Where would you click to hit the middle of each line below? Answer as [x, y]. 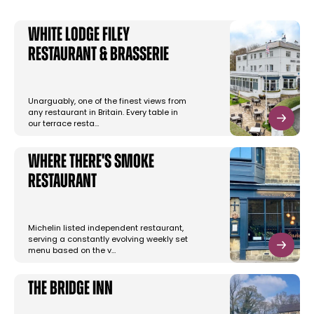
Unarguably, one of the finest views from [107, 102]
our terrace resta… [63, 125]
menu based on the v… [72, 252]
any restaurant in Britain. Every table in [103, 114]
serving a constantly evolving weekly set [108, 240]
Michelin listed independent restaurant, [106, 229]
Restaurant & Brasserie [98, 56]
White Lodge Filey [79, 36]
